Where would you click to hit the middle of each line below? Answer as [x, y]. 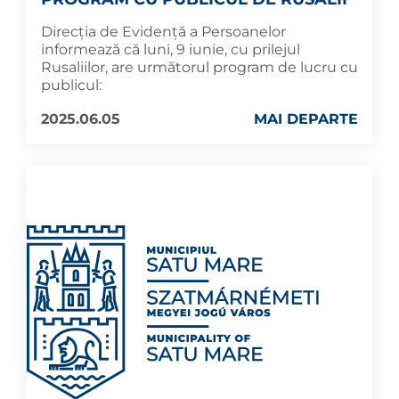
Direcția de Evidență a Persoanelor [163, 32]
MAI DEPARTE [306, 119]
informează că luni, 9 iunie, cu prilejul [171, 50]
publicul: [71, 85]
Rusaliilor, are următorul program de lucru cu [199, 68]
